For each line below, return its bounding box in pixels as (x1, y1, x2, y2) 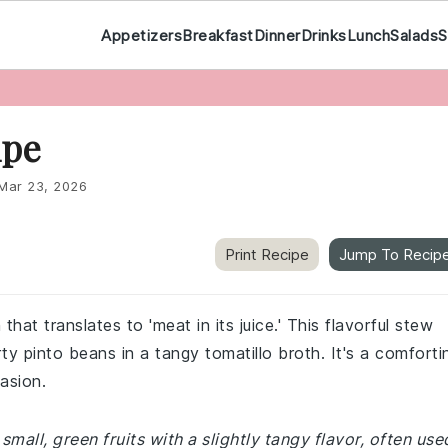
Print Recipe (225, 245, 309, 264)
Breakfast (182, 25, 254, 45)
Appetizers (101, 25, 182, 45)
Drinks (300, 25, 347, 45)
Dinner (253, 25, 301, 45)
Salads (390, 25, 438, 45)
